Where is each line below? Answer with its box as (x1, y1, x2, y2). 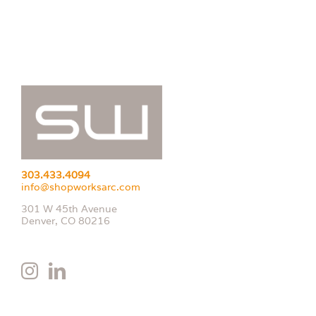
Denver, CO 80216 (21, 214, 110, 227)
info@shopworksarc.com (21, 180, 140, 193)
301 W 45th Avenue (21, 202, 117, 215)
